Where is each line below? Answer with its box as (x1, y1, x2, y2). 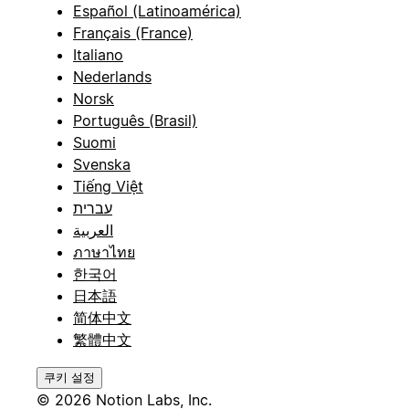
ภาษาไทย (73, 243, 135, 262)
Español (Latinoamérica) (73, 2, 241, 21)
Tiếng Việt (73, 177, 143, 196)
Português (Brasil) (73, 111, 197, 131)
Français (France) (73, 24, 193, 43)
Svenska (73, 155, 131, 174)
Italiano (73, 46, 123, 65)
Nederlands (73, 68, 152, 87)
